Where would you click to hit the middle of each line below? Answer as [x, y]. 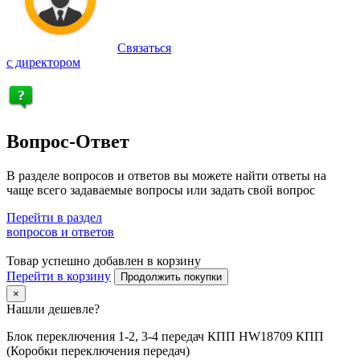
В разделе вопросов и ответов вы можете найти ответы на [166, 175]
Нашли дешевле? [53, 309]
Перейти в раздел [54, 217]
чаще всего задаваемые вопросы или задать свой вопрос [161, 190]
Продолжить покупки [171, 276]
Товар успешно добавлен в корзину [104, 260]
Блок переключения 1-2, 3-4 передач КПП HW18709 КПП [165, 336]
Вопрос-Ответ [68, 142]
